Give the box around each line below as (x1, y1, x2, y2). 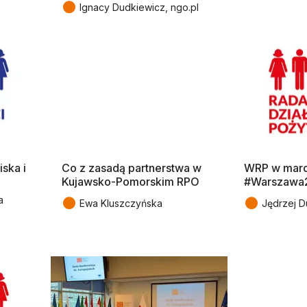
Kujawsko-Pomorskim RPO (62, 175, 199, 189)
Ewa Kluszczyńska (79, 197, 162, 210)
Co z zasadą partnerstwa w (62, 161, 201, 175)
